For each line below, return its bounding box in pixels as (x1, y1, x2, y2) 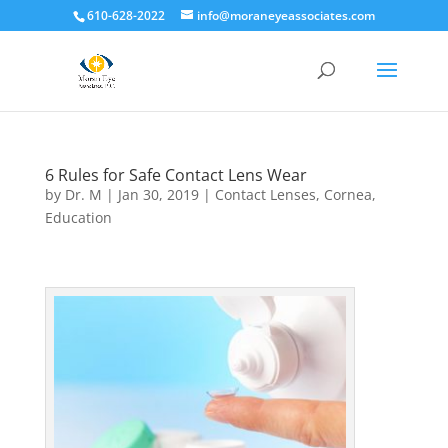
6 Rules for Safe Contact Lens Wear (44, 164, 307, 186)
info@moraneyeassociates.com (196, 7, 375, 24)
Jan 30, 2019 (117, 185, 199, 204)
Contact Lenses (214, 185, 316, 204)
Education (44, 208, 112, 227)
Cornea (323, 185, 372, 204)
